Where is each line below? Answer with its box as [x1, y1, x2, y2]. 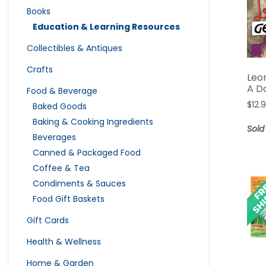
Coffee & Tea [33, 161, 90, 174]
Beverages [33, 131, 76, 143]
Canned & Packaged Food [33, 146, 141, 159]
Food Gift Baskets [33, 192, 104, 205]
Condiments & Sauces [33, 177, 126, 189]
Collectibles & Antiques [27, 42, 122, 54]
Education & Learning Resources [33, 20, 180, 33]
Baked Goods [33, 100, 87, 112]
